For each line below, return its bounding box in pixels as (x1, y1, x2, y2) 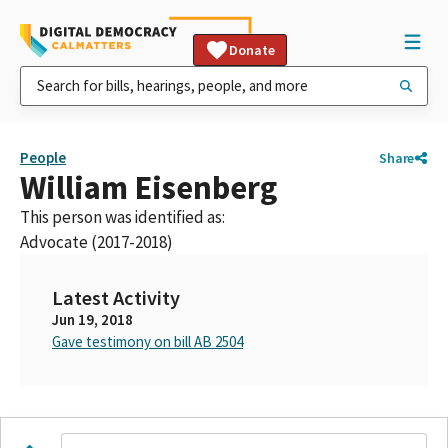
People (20, 148, 66, 167)
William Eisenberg (20, 167, 277, 208)
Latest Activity (52, 285, 180, 311)
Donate (229, 41, 275, 59)
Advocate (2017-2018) (20, 231, 173, 253)
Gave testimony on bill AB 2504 (52, 332, 243, 351)
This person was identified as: (20, 206, 225, 228)
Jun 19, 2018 (52, 310, 133, 329)
